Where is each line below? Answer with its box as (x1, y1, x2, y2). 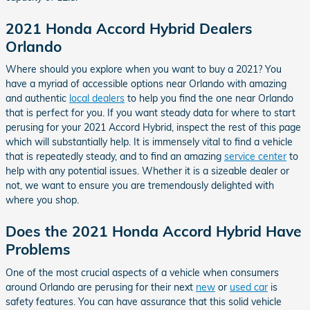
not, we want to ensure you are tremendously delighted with (6, 179, 274, 192)
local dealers (69, 92, 125, 104)
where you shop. (6, 194, 79, 206)
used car (230, 280, 268, 293)
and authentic (6, 92, 69, 104)
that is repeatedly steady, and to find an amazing (6, 150, 224, 163)
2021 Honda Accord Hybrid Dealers (6, 19, 253, 37)
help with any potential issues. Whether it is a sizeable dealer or (6, 165, 289, 177)
